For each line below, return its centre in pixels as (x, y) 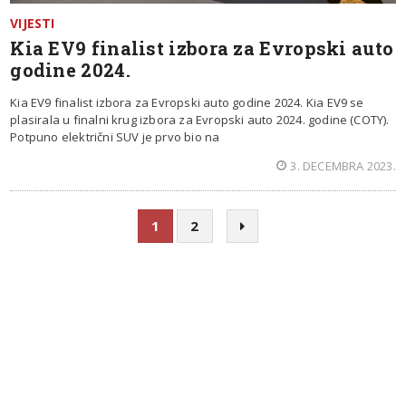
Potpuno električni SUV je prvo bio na (115, 137)
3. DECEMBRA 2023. (343, 166)
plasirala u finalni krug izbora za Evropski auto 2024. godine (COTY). (200, 120)
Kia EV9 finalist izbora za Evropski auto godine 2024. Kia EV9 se (187, 103)
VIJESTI (33, 24)
